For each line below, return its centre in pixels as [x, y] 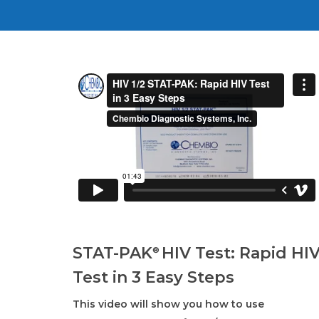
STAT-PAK [113, 253]
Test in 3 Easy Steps [154, 278]
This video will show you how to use [169, 304]
